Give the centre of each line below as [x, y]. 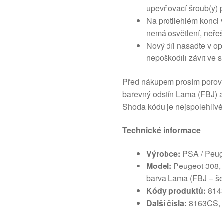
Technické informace [162, 130]
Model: [159, 166]
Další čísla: [167, 203]
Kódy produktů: [176, 191]
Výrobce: [164, 154]
